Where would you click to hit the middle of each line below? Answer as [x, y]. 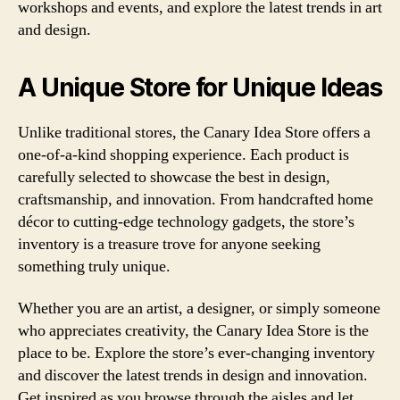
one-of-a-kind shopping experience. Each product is [183, 154]
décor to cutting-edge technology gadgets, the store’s [186, 221]
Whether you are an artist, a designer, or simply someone [199, 308]
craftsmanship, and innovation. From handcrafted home [196, 199]
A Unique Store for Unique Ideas [200, 87]
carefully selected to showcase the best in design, [174, 177]
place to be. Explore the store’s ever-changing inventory [196, 353]
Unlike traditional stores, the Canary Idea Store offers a [194, 132]
